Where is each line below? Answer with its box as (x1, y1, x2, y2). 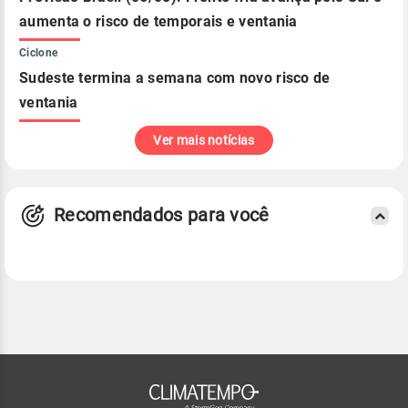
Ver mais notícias (153, 132, 255, 148)
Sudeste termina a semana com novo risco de (19, 68, 331, 87)
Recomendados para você (54, 204, 270, 227)
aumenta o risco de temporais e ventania (19, 12, 298, 30)
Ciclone (19, 46, 58, 59)
